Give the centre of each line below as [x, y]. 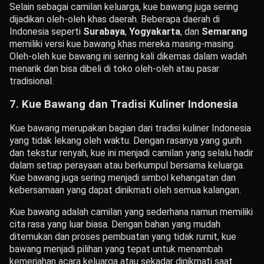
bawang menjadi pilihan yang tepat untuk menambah [116, 249]
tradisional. [32, 81]
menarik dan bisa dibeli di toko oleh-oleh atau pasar [114, 69]
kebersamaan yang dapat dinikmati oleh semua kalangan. [125, 190]
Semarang [225, 32]
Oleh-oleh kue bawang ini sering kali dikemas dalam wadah [128, 57]
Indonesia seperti [46, 32]
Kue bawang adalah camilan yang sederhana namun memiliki [131, 212]
